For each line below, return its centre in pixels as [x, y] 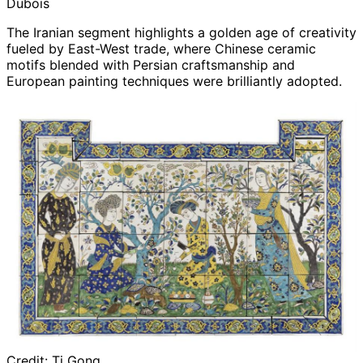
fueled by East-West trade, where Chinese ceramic [161, 49]
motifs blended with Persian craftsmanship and [151, 65]
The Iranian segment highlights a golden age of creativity [181, 33]
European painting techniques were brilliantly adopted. [174, 81]
